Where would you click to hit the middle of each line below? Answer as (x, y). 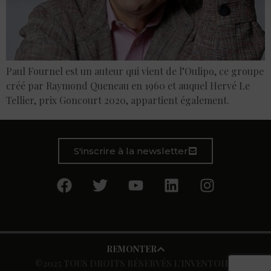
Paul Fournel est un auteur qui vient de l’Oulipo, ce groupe (135, 71)
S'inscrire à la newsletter (131, 151)
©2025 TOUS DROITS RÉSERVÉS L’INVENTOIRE (135, 264)
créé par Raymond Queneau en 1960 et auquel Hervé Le (128, 86)
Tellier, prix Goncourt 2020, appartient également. (118, 100)
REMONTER (131, 249)
